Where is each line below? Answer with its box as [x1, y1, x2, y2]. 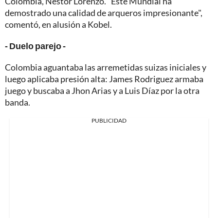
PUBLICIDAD [91, 116, 127, 124]
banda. [5, 96, 30, 108]
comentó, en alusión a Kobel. [5, 18, 112, 30]
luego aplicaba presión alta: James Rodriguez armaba [5, 73, 203, 84]
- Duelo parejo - [5, 40, 66, 51]
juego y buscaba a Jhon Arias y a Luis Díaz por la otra [5, 85, 200, 96]
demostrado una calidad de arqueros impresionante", [5, 7, 202, 18]
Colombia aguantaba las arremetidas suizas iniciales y [5, 61, 206, 73]
